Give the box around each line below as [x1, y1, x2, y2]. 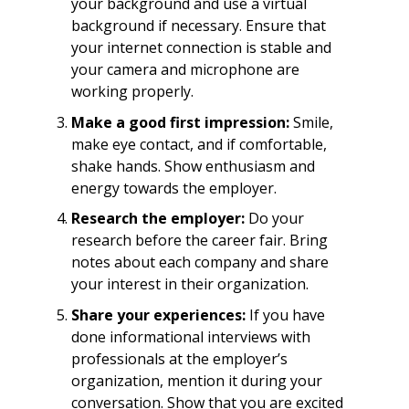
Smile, [288, 111, 333, 132]
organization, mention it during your [70, 370, 322, 391]
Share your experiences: [70, 304, 246, 325]
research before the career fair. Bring [70, 230, 328, 251]
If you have [245, 304, 325, 325]
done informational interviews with [70, 326, 310, 347]
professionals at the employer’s [70, 348, 288, 369]
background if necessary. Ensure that [70, 15, 326, 36]
